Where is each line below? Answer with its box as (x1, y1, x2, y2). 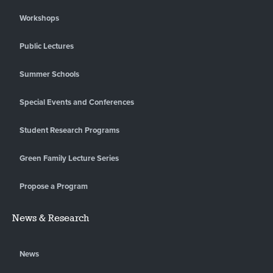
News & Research (12, 212, 89, 224)
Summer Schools (19, 69, 79, 79)
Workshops (19, 13, 59, 23)
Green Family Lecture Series (19, 153, 119, 163)
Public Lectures (19, 41, 74, 51)
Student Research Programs (19, 125, 119, 135)
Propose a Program (19, 181, 88, 191)
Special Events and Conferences (19, 97, 134, 107)
